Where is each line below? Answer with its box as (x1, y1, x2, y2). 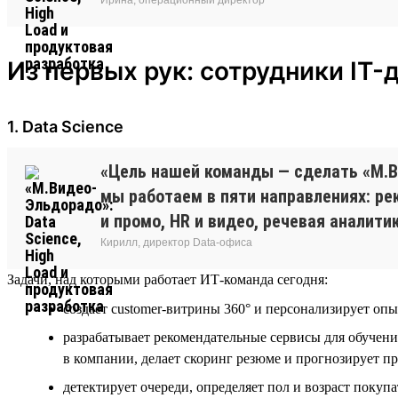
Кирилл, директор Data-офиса (100, 235, 252, 249)
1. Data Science (7, 116, 123, 136)
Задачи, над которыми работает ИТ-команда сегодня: (7, 271, 328, 287)
